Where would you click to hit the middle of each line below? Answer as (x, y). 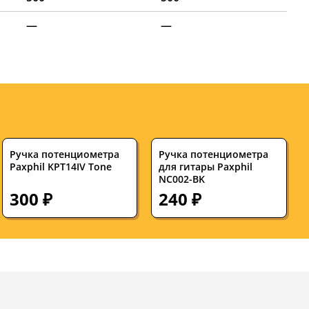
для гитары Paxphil (206, 167)
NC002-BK (182, 179)
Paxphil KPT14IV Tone (60, 167)
